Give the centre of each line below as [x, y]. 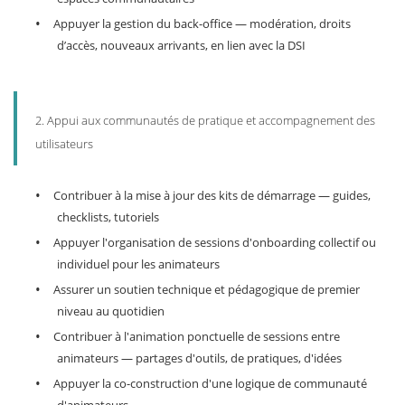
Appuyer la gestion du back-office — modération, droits [202, 24]
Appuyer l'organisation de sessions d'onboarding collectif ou [215, 243]
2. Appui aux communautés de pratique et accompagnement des [205, 121]
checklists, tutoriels [108, 217]
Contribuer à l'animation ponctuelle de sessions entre [197, 337]
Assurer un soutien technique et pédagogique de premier [207, 290]
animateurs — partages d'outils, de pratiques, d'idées [199, 358]
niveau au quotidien [111, 311]
